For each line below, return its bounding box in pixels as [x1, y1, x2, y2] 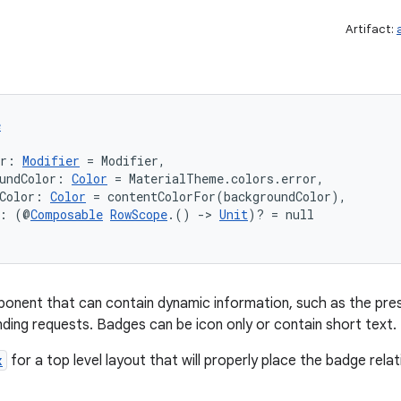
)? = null [248, 206, 314, 223]
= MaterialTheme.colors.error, [107, 170, 324, 187]
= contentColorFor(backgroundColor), [86, 188, 346, 205]
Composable [30, 206, 103, 223]
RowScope [110, 206, 167, 223]
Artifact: [346, 21, 397, 37]
